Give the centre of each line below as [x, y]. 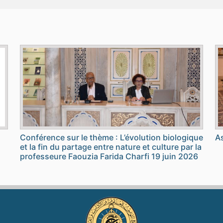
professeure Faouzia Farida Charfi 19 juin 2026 [109, 157]
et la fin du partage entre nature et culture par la [111, 147]
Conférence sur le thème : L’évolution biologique [111, 138]
